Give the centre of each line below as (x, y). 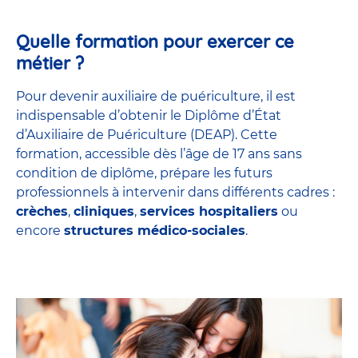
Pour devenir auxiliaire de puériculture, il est (156, 97)
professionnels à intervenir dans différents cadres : (175, 193)
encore (40, 231)
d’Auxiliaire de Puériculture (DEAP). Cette (147, 135)
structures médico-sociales (155, 231)
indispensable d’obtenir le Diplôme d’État (149, 116)
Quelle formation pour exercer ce (155, 42)
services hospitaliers (209, 212)
